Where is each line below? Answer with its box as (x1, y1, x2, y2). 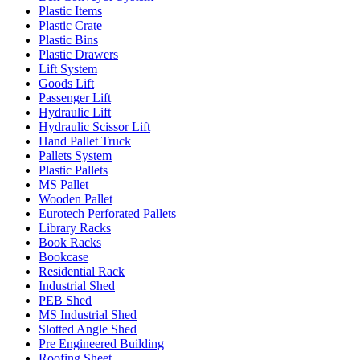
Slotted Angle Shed (39, 322, 137, 336)
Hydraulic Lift (39, 105, 111, 119)
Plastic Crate (39, 18, 102, 32)
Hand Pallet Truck (39, 134, 131, 148)
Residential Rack (39, 264, 125, 278)
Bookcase (39, 250, 88, 264)
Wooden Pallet (39, 192, 112, 206)
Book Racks (39, 235, 101, 249)
